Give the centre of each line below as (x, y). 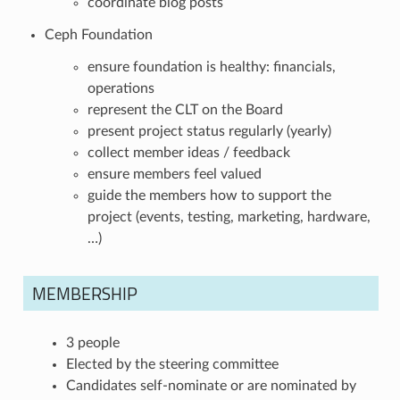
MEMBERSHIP (84, 293)
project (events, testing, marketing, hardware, (229, 217)
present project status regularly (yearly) (209, 131)
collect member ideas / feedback (188, 152)
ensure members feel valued (174, 174)
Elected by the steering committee (172, 364)
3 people (92, 342)
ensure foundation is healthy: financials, (211, 67)
